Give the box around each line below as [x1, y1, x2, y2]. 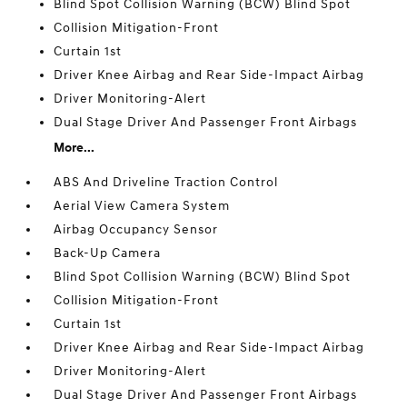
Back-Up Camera [54, 244, 162, 261]
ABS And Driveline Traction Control [54, 174, 279, 190]
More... [54, 139, 95, 155]
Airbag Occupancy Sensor [54, 221, 219, 237]
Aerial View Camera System [54, 197, 231, 213]
